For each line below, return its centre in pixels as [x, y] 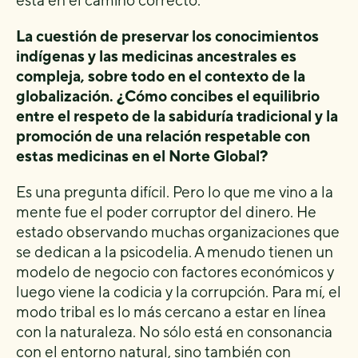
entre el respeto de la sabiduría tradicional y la [177, 116]
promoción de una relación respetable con [163, 136]
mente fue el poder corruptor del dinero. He [166, 212]
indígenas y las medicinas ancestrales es [156, 56]
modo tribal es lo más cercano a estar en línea [171, 312]
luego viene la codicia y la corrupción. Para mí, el [179, 292]
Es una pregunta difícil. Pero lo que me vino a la [175, 192]
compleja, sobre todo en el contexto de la [161, 76]
